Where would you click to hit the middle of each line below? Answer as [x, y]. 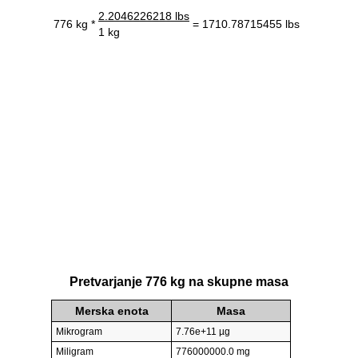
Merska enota [111, 311]
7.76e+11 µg [203, 332]
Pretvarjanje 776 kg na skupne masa [179, 282]
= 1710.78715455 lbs [246, 24]
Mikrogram [79, 332]
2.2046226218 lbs [144, 16]
